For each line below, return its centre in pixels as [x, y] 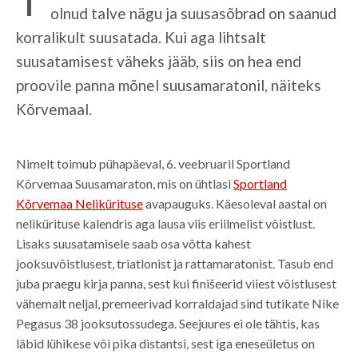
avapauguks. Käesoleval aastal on [235, 203]
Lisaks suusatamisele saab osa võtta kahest [133, 243]
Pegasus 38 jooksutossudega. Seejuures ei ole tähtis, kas [168, 323]
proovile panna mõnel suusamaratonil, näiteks [169, 85]
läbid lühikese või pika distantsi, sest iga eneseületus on [165, 343]
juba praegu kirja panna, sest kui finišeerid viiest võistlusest [176, 283]
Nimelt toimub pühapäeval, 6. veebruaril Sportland [153, 163]
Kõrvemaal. [54, 109]
